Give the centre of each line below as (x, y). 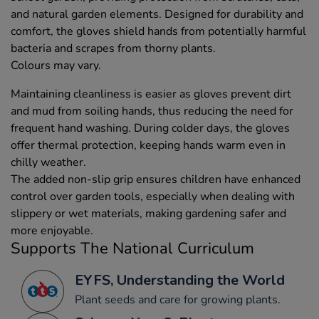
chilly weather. (48, 162)
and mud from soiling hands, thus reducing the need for (152, 111)
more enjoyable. (52, 230)
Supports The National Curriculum (132, 248)
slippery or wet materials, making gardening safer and (148, 213)
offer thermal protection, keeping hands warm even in (148, 145)
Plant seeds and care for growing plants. (178, 299)
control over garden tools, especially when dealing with (153, 196)
